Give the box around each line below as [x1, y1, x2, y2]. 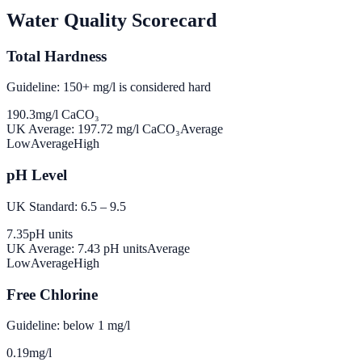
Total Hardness [6, 47, 107, 65]
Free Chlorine [6, 285, 98, 303]
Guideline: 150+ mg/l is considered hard [6, 80, 211, 95]
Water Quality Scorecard [6, 9, 217, 31]
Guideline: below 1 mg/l [6, 318, 130, 333]
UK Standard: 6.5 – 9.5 [6, 199, 126, 213]
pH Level [6, 166, 67, 184]
